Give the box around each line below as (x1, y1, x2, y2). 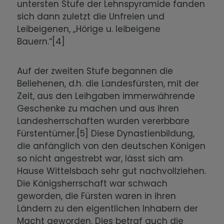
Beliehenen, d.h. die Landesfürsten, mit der (17, 77, 199, 90)
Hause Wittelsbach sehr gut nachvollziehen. (17, 165, 206, 177)
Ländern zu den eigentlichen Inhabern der (17, 202, 198, 215)
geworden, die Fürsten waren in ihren (17, 190, 176, 202)
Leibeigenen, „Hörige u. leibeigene (17, 23, 161, 35)
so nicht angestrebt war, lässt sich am (17, 152, 183, 165)
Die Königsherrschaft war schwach (17, 177, 168, 190)
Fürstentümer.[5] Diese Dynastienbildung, (17, 127, 195, 140)
